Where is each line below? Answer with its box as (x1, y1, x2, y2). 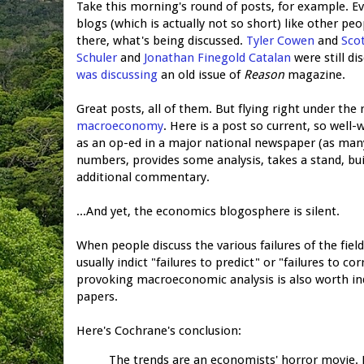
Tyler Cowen (246, 32, 314, 48)
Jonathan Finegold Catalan (144, 50, 291, 65)
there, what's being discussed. (76, 32, 246, 48)
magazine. (284, 67, 345, 82)
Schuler (76, 50, 117, 65)
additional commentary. (76, 169, 213, 184)
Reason (244, 67, 284, 82)
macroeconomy (76, 118, 163, 133)
